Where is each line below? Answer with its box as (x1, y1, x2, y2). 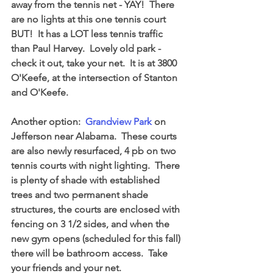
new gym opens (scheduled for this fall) (11, 233, 183, 244)
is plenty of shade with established (11, 174, 162, 186)
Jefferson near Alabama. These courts (11, 130, 179, 142)
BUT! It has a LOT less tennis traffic (11, 28, 165, 40)
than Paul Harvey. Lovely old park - (11, 43, 163, 54)
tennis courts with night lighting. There (11, 160, 182, 171)
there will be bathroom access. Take (11, 247, 170, 259)
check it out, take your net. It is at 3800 (11, 57, 179, 69)
